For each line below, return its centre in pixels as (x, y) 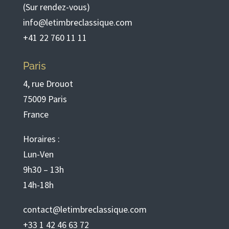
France (36, 114)
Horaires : (41, 139)
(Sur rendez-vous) (56, 7)
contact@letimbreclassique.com (85, 209)
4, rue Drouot (48, 84)
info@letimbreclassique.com (77, 22)
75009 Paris (45, 99)
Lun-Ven (38, 154)
